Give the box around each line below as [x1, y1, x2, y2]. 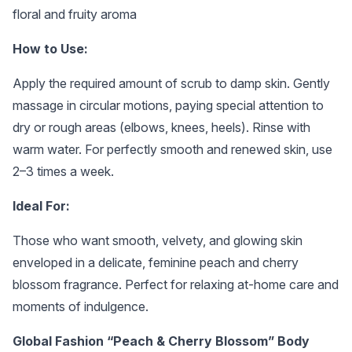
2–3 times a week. [13, 163, 114, 179]
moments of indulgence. [13, 299, 148, 314]
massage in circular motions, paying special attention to [13, 97, 324, 113]
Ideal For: [13, 198, 70, 214]
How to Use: [13, 41, 88, 57]
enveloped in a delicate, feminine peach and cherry [13, 255, 299, 270]
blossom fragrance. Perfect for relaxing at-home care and [13, 277, 339, 292]
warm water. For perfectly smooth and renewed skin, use [13, 141, 332, 157]
